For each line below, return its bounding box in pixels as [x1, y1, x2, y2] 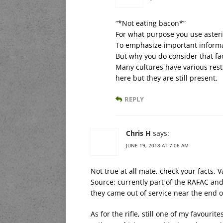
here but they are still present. [115, 73, 218, 83]
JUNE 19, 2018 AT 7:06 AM [126, 141, 189, 149]
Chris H [126, 128, 151, 138]
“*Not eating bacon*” [115, 18, 186, 28]
